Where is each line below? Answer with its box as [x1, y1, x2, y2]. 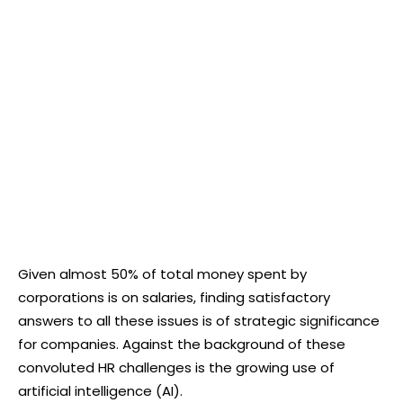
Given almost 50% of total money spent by [18, 264, 307, 283]
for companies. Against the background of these [18, 334, 345, 354]
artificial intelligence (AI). [18, 381, 183, 400]
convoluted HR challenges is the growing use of [18, 357, 335, 377]
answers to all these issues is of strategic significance [18, 310, 380, 330]
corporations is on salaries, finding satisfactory [18, 287, 330, 307]
